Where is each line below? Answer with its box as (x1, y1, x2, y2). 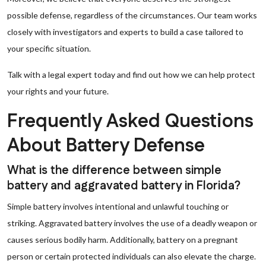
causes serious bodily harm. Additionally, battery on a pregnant (7, 235, 238, 245)
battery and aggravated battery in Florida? (7, 178, 240, 194)
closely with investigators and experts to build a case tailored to (7, 27, 243, 37)
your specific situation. (7, 43, 91, 53)
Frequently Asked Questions (7, 108, 254, 135)
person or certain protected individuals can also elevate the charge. (7, 251, 256, 261)
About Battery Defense (7, 132, 205, 159)
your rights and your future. (7, 86, 109, 96)
